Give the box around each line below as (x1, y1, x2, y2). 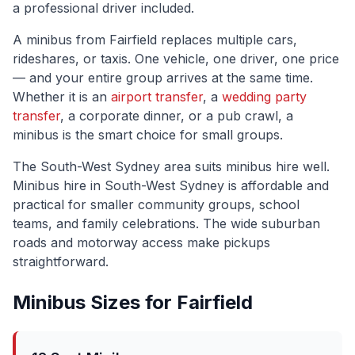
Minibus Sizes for (13, 291, 177, 314)
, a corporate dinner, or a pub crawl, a (60, 108, 293, 124)
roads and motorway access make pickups (13, 235, 270, 250)
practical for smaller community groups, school (13, 197, 300, 212)
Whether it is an (13, 89, 111, 105)
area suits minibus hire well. (160, 158, 330, 174)
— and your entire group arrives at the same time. (13, 70, 313, 86)
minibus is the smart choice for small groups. (13, 127, 283, 143)
